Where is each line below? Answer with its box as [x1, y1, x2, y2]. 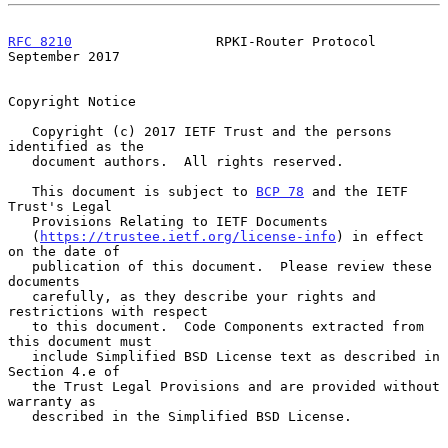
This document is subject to [32, 183, 256, 199]
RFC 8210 [8, 33, 72, 49]
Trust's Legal [8, 198, 112, 214]
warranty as [8, 393, 96, 409]
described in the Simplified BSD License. [8, 408, 32, 424]
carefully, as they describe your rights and [8, 288, 32, 304]
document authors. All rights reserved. [8, 153, 32, 169]
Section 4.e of [8, 363, 120, 379]
